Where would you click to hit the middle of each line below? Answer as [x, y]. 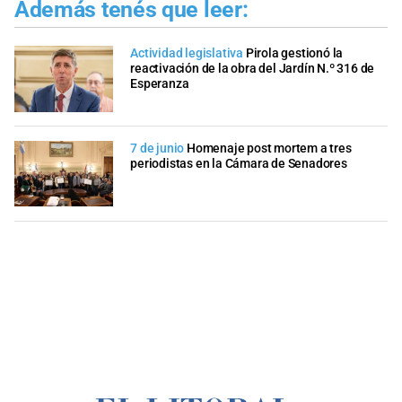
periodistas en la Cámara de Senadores [239, 163]
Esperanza [160, 84]
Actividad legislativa [187, 54]
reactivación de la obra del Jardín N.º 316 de [253, 69]
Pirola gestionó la [294, 54]
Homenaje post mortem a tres [269, 148]
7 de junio [157, 148]
